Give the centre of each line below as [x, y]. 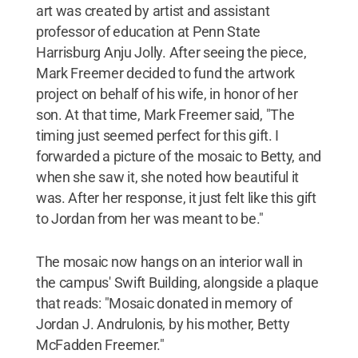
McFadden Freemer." [100, 344]
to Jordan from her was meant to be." [150, 218]
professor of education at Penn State [148, 31]
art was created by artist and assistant [153, 10]
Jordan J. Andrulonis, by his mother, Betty [163, 324]
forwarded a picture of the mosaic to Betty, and [179, 156]
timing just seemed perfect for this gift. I [157, 135]
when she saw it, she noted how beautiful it [167, 177]
